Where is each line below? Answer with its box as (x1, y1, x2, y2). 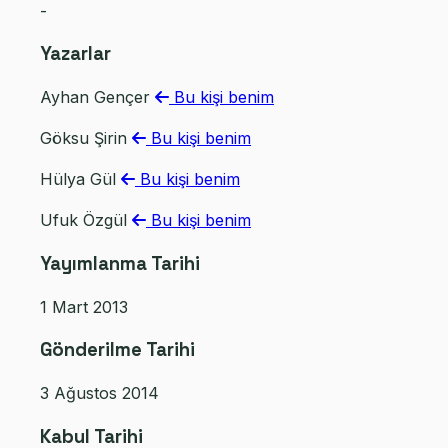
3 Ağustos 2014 (40, 383, 159, 404)
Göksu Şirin (40, 128, 132, 149)
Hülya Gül (40, 169, 121, 190)
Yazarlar (40, 42, 111, 66)
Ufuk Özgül (40, 210, 132, 231)
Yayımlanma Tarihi (40, 251, 200, 275)
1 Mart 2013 (40, 296, 128, 317)
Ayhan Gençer (40, 87, 155, 108)
